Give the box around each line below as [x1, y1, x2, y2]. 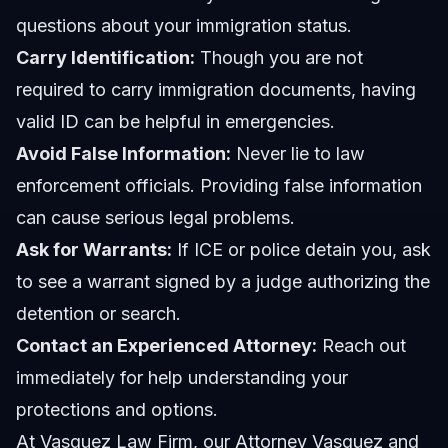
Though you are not [195, 47, 363, 69]
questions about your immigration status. [16, 15, 352, 37]
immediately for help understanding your [16, 367, 348, 389]
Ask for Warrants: [16, 239, 172, 261]
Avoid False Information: [16, 143, 231, 165]
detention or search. [16, 303, 181, 325]
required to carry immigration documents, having [16, 79, 416, 101]
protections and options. [16, 399, 218, 421]
